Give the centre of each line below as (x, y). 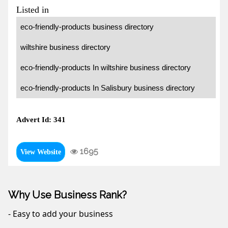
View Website (41, 152)
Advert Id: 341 (41, 120)
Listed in (33, 10)
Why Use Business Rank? (67, 195)
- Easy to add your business (61, 214)
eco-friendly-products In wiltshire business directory (106, 68)
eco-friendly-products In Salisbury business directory (108, 88)
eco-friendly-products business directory (87, 27)
